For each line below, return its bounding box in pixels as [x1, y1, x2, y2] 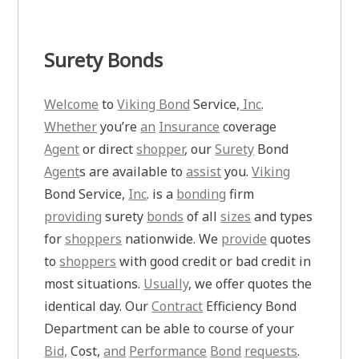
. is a [147, 184, 177, 203]
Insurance [159, 117, 220, 135]
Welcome [44, 95, 99, 113]
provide [221, 229, 268, 248]
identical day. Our [44, 296, 152, 315]
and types [251, 207, 313, 225]
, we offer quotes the [188, 274, 313, 292]
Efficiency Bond [203, 296, 297, 315]
